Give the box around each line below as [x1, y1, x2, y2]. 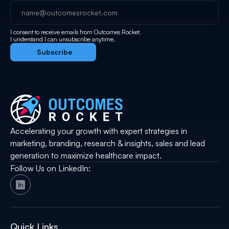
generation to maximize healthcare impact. [10, 150, 162, 161]
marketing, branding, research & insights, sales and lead [10, 138, 205, 149]
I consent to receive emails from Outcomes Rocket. [10, 28, 142, 36]
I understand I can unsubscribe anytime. [10, 35, 116, 43]
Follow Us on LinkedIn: [10, 163, 90, 174]
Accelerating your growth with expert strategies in [10, 126, 187, 136]
